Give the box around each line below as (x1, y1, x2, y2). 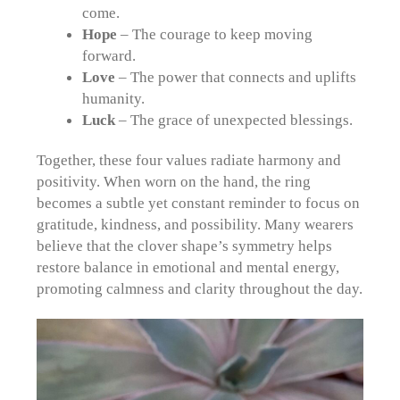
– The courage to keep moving (116, 25, 312, 44)
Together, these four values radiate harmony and (37, 151, 342, 170)
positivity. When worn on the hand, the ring (37, 172, 312, 191)
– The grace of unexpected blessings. (114, 111, 353, 129)
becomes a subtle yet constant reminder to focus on (37, 194, 361, 212)
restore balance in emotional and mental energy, (37, 258, 340, 277)
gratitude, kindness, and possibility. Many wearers (37, 215, 354, 234)
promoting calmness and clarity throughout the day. (37, 279, 363, 298)
